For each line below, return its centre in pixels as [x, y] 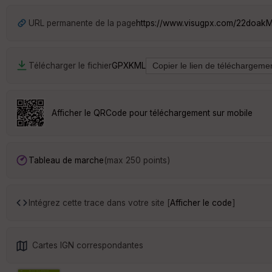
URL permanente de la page [82, 23]
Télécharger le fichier [70, 65]
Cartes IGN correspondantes [88, 245]
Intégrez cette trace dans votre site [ [99, 202]
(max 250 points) [137, 160]
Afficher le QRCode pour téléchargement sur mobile [152, 113]
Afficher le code [201, 202]
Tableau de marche [66, 160]
